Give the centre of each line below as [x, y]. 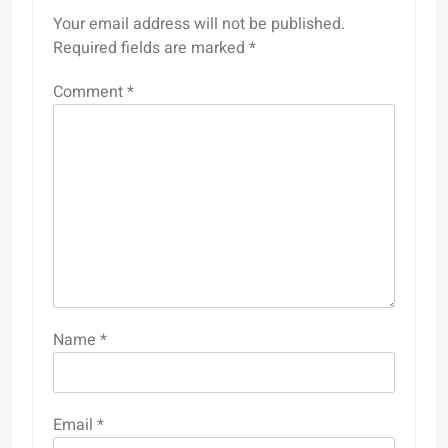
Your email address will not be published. [199, 23]
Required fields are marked [151, 47]
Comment [90, 91]
